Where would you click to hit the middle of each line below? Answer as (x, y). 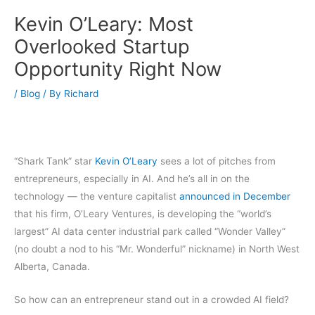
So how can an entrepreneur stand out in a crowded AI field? (152, 300)
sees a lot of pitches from (217, 161)
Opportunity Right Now (118, 69)
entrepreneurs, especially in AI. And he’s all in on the (132, 179)
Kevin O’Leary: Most (104, 24)
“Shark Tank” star (54, 161)
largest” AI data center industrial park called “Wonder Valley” (150, 232)
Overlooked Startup (102, 46)
